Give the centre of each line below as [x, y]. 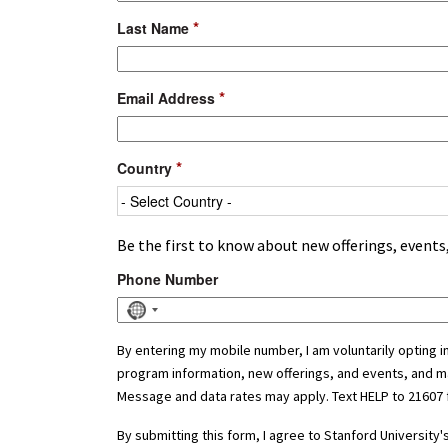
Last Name [155, 28]
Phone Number [167, 279]
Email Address [168, 98]
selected [162, 350]
